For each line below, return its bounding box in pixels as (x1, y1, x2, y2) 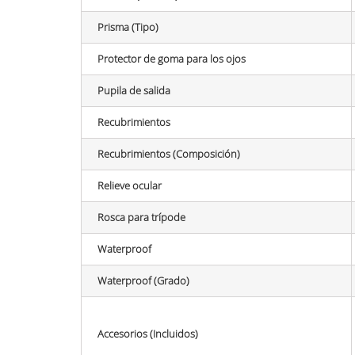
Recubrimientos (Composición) (97, 146, 240, 161)
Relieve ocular (97, 177, 162, 193)
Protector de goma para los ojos (97, 51, 246, 66)
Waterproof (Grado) (97, 273, 189, 288)
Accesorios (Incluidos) (97, 326, 198, 341)
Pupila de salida (97, 82, 170, 97)
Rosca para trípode (97, 209, 185, 224)
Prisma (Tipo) (97, 19, 158, 34)
